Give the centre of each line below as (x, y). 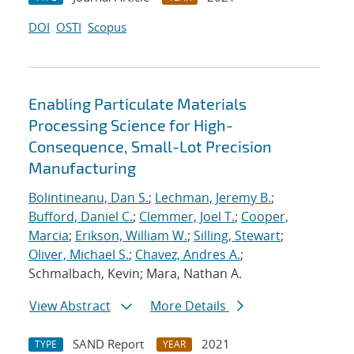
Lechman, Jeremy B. (213, 198)
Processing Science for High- (131, 125)
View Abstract (70, 306)
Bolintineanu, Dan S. (88, 198)
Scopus (107, 27)
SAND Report (108, 344)
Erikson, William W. (131, 236)
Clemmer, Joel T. (187, 217)
